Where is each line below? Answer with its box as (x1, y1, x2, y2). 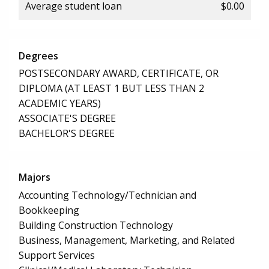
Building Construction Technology (19, 219, 173, 232)
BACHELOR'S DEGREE (19, 127, 115, 141)
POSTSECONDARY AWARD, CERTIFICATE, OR (19, 67, 219, 80)
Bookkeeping (19, 204, 79, 217)
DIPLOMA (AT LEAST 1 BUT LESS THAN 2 (19, 82, 204, 95)
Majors (19, 171, 50, 184)
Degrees (19, 49, 58, 62)
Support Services (19, 249, 95, 262)
